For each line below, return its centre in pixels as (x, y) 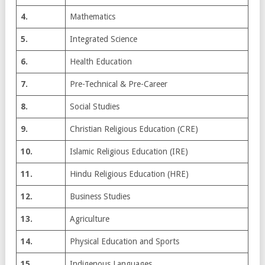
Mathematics (93, 16)
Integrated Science (104, 39)
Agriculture (90, 219)
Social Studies (95, 106)
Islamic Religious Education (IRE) (129, 151)
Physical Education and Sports (125, 241)
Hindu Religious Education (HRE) (129, 174)
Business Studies (100, 196)
